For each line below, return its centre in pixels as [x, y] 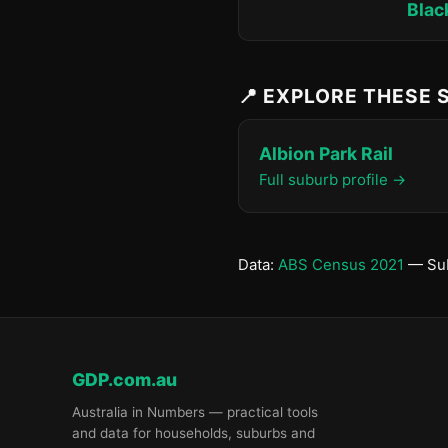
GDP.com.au [124, 379]
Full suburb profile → [332, 179]
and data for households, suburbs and [193, 433]
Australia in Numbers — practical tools [195, 412]
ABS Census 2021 [341, 264]
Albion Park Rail [326, 153]
